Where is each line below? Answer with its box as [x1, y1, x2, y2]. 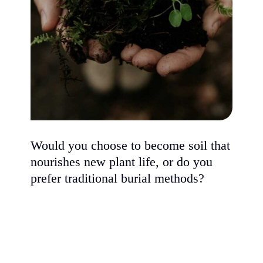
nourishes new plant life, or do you [31, 155, 213, 170]
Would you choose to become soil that [31, 139, 231, 153]
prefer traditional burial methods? [31, 171, 205, 186]
